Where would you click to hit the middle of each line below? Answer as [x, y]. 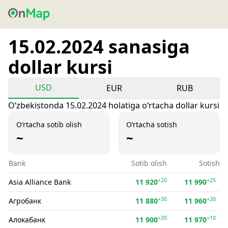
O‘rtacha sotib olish [49, 124]
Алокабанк [27, 220]
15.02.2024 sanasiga [99, 47]
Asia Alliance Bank [40, 182]
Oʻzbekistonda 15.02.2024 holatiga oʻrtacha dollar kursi [114, 105]
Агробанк [25, 201]
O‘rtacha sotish [152, 124]
